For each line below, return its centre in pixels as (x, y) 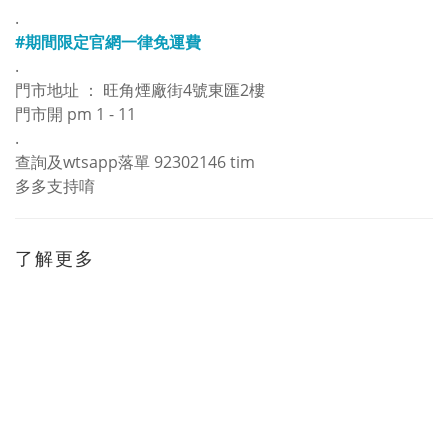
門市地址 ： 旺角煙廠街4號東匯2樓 (140, 90)
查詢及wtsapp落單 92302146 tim (135, 162)
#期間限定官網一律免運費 (108, 42)
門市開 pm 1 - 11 (75, 114)
